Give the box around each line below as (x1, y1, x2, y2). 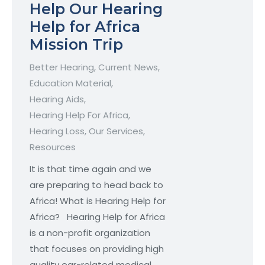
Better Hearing (30, 61, 94, 74)
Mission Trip (30, 35, 127, 54)
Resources (30, 141, 76, 154)
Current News (98, 61, 158, 74)
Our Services (89, 125, 143, 138)
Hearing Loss (30, 125, 85, 138)
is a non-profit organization (30, 227, 150, 240)
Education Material (30, 77, 111, 90)
